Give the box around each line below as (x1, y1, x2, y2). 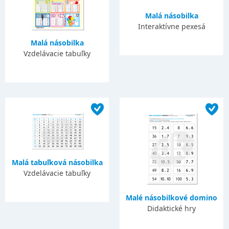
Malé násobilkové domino (126, 193, 218, 202)
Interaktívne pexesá (138, 21, 205, 31)
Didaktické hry (147, 203, 196, 213)
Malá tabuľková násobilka (11, 157, 103, 167)
